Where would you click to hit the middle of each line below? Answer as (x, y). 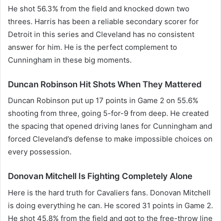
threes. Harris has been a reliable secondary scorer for (103, 21)
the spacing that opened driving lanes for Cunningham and (110, 126)
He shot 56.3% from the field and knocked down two (99, 8)
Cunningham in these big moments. (70, 60)
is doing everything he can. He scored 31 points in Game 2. (110, 205)
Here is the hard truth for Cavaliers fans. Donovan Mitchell (109, 192)
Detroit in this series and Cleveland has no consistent (101, 34)
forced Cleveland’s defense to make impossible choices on (110, 139)
